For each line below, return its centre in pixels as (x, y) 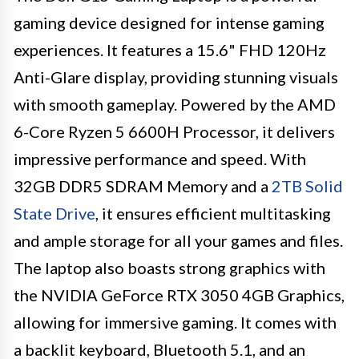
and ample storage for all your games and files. (178, 240)
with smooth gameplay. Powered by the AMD (175, 104)
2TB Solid (307, 186)
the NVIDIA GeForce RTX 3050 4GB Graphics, (179, 294)
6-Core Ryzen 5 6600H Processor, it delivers (174, 131)
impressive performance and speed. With (160, 158)
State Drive (54, 213)
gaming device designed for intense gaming (169, 22)
